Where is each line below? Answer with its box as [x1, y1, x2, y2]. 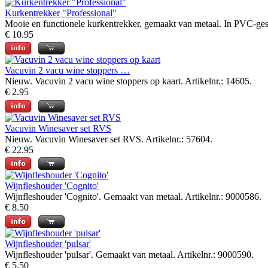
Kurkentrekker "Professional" [5, 7, 117, 18]
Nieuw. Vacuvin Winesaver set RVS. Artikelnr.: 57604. [5, 133, 212, 144]
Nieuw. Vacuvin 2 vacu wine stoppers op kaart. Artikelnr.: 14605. [5, 76, 252, 87]
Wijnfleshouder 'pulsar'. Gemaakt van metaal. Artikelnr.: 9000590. [5, 249, 254, 260]
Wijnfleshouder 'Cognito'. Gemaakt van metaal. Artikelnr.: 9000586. [5, 191, 261, 202]
